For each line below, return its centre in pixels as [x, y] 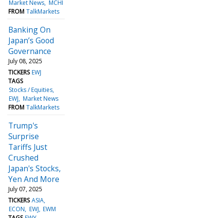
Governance [30, 51]
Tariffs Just [28, 147]
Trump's [23, 125]
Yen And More [34, 179]
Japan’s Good [31, 40]
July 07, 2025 [25, 189]
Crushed [23, 157]
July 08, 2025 [25, 61]
